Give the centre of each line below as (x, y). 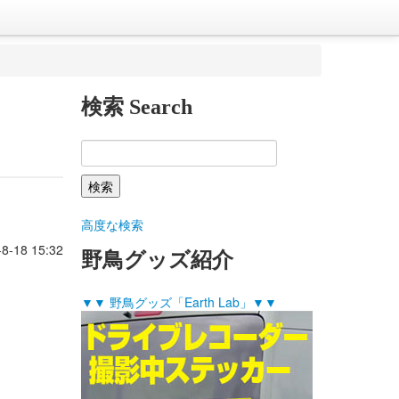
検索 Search (137, 107)
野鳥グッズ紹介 (157, 260)
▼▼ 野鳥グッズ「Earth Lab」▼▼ (179, 302)
